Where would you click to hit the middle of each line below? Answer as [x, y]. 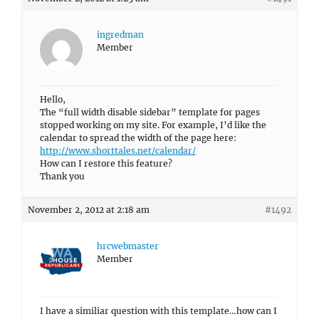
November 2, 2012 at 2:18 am [89, 210]
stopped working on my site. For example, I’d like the [153, 125]
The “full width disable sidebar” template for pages [150, 112]
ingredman [120, 35]
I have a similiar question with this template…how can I [158, 311]
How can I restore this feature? [106, 163]
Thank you [62, 176]
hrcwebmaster [128, 246]
